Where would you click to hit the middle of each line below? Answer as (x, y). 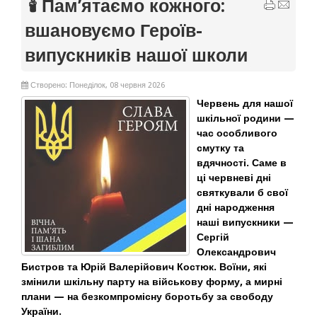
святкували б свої (242, 192)
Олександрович (236, 252)
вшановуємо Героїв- (114, 31)
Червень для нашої (245, 103)
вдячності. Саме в (242, 163)
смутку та (220, 148)
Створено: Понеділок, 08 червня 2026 (97, 85)
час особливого (237, 133)
